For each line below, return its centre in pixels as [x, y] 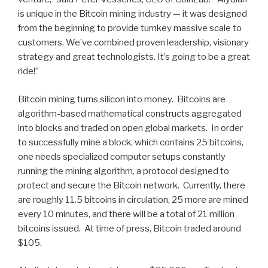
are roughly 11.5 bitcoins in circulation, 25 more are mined [133, 200]
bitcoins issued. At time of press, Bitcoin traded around [130, 228]
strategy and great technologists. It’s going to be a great [134, 57]
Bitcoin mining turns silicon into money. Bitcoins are [122, 99]
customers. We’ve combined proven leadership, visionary [133, 43]
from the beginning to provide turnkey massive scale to [130, 28]
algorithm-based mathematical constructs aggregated [130, 113]
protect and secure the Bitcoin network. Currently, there [132, 185]
